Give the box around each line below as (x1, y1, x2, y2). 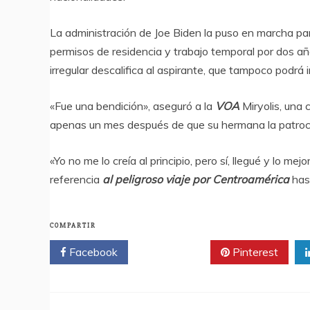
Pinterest (230, 245, 278, 259)
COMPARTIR (50, 221, 96, 230)
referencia (50, 172, 102, 187)
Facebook (66, 245, 118, 259)
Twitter (154, 245, 194, 259)
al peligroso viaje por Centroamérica (102, 172, 289, 187)
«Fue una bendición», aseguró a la (50, 99, 215, 113)
